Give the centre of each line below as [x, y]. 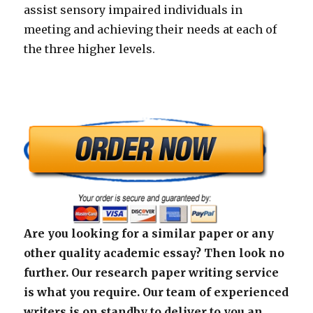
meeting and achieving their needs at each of [151, 30]
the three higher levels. [90, 49]
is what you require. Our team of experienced [156, 292]
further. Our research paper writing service [152, 272]
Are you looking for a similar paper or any [149, 233]
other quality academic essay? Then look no [154, 253]
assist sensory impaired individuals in [133, 10]
